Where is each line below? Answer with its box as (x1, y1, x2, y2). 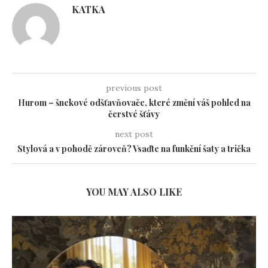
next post (115, 128, 153, 139)
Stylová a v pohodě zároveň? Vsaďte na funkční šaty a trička (17, 142, 251, 154)
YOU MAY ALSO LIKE (86, 185, 182, 198)
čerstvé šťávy (108, 108, 160, 120)
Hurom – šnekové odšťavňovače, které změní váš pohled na (17, 96, 251, 108)
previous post (106, 82, 162, 93)
